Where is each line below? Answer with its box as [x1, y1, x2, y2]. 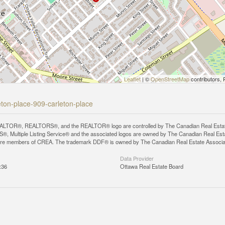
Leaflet [124, 75, 141, 83]
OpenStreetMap [151, 75, 189, 83]
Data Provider [120, 154, 154, 162]
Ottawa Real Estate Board [120, 162, 183, 170]
